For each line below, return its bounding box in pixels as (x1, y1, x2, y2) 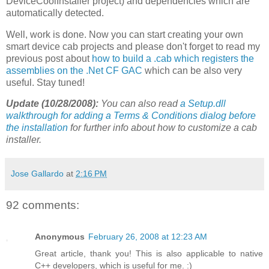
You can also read (101, 98, 180, 109)
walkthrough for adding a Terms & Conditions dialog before (6, 110, 256, 121)
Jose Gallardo (11, 169, 64, 179)
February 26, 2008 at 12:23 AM (88, 231, 207, 241)
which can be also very (142, 65, 242, 76)
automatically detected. (6, 7, 104, 18)
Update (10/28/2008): (6, 98, 98, 109)
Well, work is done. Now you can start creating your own (6, 29, 243, 40)
